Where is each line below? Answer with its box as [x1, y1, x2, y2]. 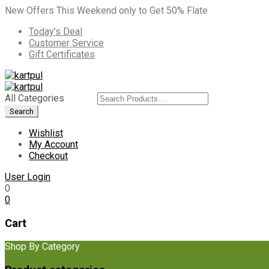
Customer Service [29, 37, 104, 49]
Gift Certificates [29, 49, 95, 60]
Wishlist [29, 127, 63, 139]
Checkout [29, 150, 68, 162]
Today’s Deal [29, 26, 82, 37]
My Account [29, 139, 78, 150]
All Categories [5, 92, 64, 104]
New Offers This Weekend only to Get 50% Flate [5, 5, 208, 16]
